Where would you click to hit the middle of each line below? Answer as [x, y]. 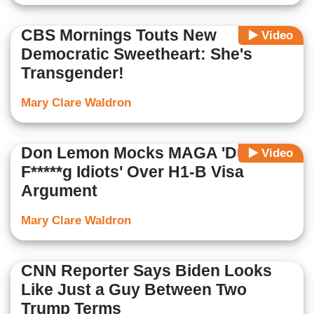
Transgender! [73, 73]
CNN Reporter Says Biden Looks [146, 270]
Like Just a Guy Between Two [134, 289]
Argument [59, 190]
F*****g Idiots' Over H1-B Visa [132, 171]
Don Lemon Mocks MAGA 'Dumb [146, 152]
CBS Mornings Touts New [119, 35]
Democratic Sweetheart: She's [137, 54]
